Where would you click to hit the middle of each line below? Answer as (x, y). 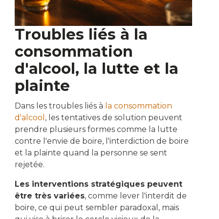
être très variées (50, 196)
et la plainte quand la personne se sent (91, 153)
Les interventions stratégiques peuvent (99, 184)
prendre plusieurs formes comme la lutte (96, 130)
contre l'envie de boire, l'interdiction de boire (102, 141)
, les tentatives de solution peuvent (114, 118)
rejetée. (30, 165)
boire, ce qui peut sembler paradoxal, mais (97, 208)
